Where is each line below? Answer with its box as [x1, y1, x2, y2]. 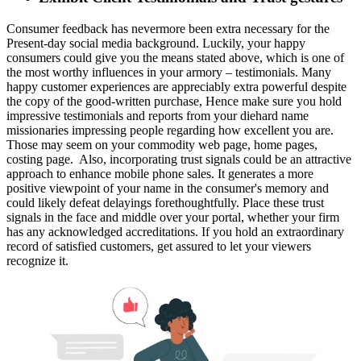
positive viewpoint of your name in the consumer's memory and [6, 181, 329, 196]
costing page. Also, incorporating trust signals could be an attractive [6, 152, 351, 167]
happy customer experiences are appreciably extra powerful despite [6, 80, 346, 94]
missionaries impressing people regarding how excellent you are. [6, 123, 334, 138]
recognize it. [6, 254, 68, 268]
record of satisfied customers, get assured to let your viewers [6, 239, 311, 254]
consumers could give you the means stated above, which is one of [6, 51, 344, 65]
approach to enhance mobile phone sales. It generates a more [6, 167, 313, 181]
